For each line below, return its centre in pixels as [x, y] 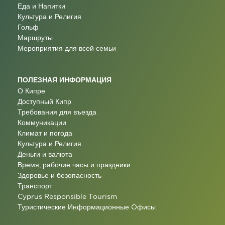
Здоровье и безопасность [60, 175]
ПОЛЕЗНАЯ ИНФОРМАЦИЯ [65, 79]
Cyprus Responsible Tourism [67, 196]
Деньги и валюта [45, 154]
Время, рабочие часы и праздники [74, 164]
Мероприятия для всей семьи [67, 48]
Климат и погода [45, 133]
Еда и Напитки [41, 6]
